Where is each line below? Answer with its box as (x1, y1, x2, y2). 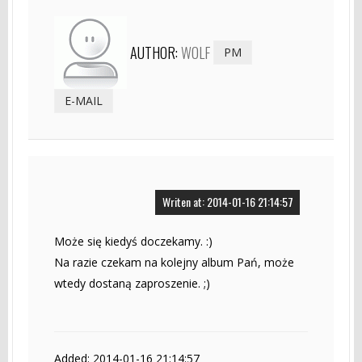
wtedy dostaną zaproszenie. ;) (54, 275, 210, 291)
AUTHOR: (130, 41, 181, 63)
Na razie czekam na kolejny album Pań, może (54, 254, 294, 270)
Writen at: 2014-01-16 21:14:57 (162, 192, 293, 210)
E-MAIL (65, 92, 103, 108)
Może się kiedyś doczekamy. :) (54, 233, 213, 249)
